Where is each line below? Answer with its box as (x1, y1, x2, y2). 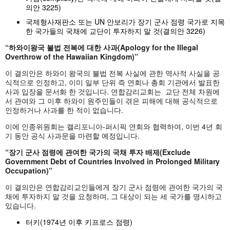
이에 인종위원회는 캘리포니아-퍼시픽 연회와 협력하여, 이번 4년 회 (5, 121, 222, 131)
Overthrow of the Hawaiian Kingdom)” (5, 51, 138, 62)
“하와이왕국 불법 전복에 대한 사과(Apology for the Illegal (5, 42, 198, 52)
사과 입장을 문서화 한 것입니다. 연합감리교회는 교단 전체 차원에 (5, 86, 220, 97)
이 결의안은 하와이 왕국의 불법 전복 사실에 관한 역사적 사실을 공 (5, 67, 220, 78)
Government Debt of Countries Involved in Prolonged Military (5, 156, 220, 166)
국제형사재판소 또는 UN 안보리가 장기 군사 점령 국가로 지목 (26, 16, 225, 27)
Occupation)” (5, 165, 52, 176)
